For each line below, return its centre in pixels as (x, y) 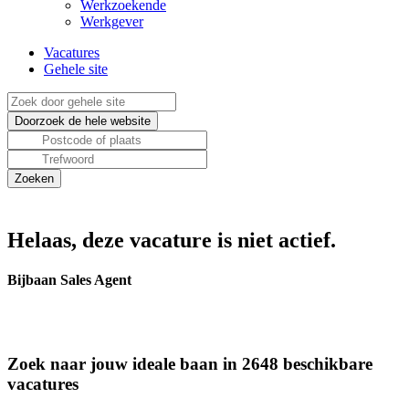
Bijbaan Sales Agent (69, 280)
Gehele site (76, 69)
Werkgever (112, 21)
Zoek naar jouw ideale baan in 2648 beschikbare (190, 364)
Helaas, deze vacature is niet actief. (172, 240)
